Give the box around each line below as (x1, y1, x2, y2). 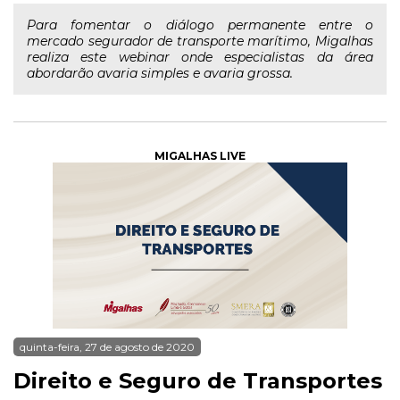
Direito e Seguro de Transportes (13, 368, 382, 394)
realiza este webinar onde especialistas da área (27, 49, 373, 65)
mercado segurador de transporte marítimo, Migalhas (27, 33, 373, 49)
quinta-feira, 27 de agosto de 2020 (20, 340, 195, 354)
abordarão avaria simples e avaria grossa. (27, 65, 293, 81)
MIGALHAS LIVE (154, 149, 246, 162)
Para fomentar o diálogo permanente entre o (27, 17, 373, 33)
